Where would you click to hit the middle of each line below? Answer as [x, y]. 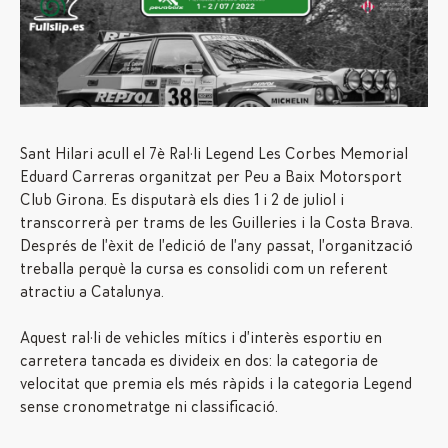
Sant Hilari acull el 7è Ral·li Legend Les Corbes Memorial [214, 154]
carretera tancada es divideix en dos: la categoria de [199, 361]
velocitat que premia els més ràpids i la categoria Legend [216, 384]
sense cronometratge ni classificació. [149, 407]
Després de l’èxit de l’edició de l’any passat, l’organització [216, 246]
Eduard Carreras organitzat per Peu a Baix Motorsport [211, 177]
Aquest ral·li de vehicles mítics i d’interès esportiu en [201, 338]
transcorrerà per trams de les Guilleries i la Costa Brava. [216, 223]
